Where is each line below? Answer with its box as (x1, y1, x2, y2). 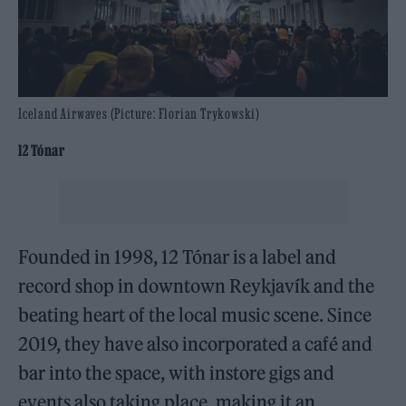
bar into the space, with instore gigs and (18, 361, 335, 384)
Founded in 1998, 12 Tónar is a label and (18, 245, 337, 268)
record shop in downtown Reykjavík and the (18, 274, 375, 297)
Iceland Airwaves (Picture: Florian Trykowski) (18, 104, 260, 121)
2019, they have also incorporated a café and (18, 332, 373, 355)
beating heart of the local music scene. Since (18, 303, 372, 326)
